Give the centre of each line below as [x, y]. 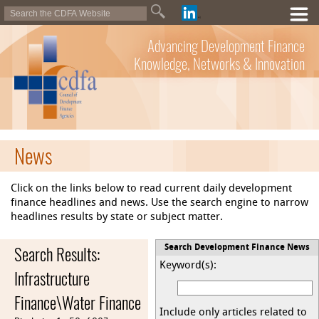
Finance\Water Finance [78, 303]
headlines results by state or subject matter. [117, 218]
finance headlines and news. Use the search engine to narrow [159, 204]
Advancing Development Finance [226, 46]
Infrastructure [52, 279]
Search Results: [57, 255]
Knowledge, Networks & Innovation [219, 64]
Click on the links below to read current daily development [151, 189]
